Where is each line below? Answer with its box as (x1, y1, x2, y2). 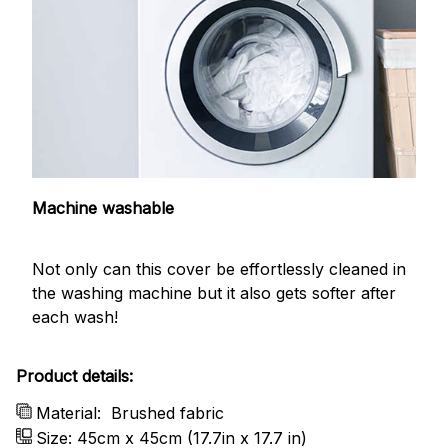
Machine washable (32, 198, 179, 219)
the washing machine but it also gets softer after (32, 283, 396, 304)
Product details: (16, 365, 133, 386)
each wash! (32, 307, 118, 328)
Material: (36, 402, 106, 423)
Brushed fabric (111, 402, 224, 423)
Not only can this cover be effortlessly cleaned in (32, 259, 406, 280)
